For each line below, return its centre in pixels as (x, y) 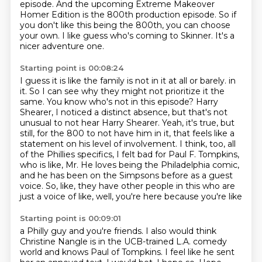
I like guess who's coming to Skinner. (138, 36)
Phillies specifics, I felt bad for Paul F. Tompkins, (143, 154)
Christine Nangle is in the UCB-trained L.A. (106, 242)
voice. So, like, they (59, 186)
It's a (225, 36)
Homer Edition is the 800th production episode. (119, 15)
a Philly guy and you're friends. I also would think (118, 231)
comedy (210, 242)
